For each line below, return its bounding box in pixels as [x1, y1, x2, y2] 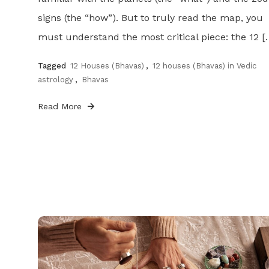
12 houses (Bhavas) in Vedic [152, 61, 256, 70]
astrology [37, 74, 73, 84]
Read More [37, 101, 85, 111]
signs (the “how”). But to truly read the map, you [37, 11, 263, 23]
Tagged [37, 61, 68, 70]
